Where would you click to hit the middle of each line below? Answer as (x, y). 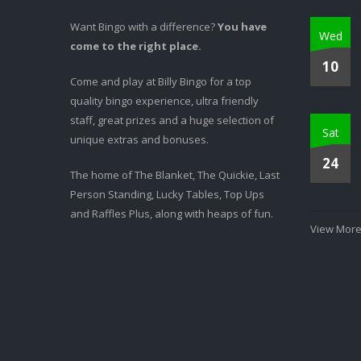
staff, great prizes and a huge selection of (172, 120)
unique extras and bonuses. (139, 139)
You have (242, 27)
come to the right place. (136, 46)
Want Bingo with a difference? (144, 27)
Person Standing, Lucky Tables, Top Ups (167, 194)
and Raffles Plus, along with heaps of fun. (172, 214)
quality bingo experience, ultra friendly (164, 101)
